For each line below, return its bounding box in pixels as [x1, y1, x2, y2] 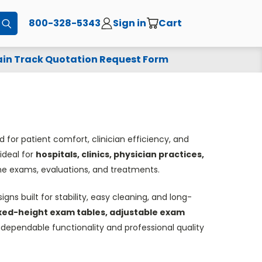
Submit [11, 17, 41, 29]
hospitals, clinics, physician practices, [35, 149, 204, 160]
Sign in [113, 16, 147, 30]
